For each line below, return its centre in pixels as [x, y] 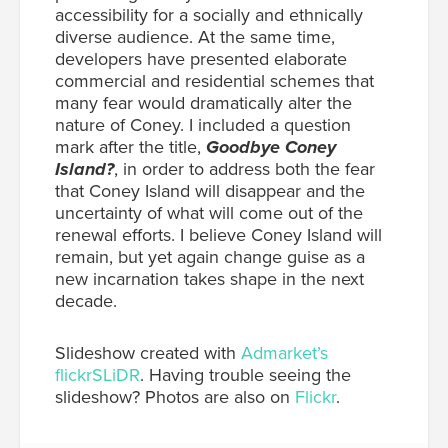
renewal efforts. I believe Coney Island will [218, 234]
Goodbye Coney [271, 146]
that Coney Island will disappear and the [210, 190]
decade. [86, 300]
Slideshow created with [148, 352]
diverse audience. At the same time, [195, 36]
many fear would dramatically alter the [203, 102]
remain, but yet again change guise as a [210, 256]
